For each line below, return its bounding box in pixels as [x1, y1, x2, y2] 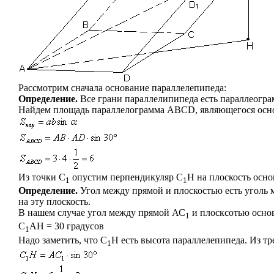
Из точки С [18, 172, 65, 182]
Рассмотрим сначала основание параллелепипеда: [18, 83, 226, 93]
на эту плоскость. [18, 196, 91, 207]
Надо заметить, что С [18, 234, 107, 245]
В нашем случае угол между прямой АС [18, 207, 185, 218]
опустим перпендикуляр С [70, 172, 183, 182]
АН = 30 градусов [29, 221, 104, 232]
